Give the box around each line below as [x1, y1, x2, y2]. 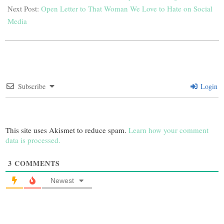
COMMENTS [12, 158, 60, 168]
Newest [50, 176, 74, 184]
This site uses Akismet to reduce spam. [5, 125, 128, 135]
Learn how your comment [128, 125, 208, 135]
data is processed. [5, 135, 60, 145]
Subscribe [18, 81, 45, 91]
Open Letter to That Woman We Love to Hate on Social [41, 3, 212, 13]
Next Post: [7, 3, 41, 13]
